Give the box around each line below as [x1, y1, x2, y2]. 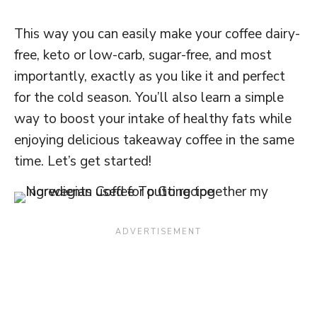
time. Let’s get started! [14, 151, 151, 171]
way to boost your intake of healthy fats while [14, 109, 292, 128]
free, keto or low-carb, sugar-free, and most [14, 45, 272, 64]
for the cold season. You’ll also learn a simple [14, 88, 284, 107]
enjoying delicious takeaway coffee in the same [14, 130, 294, 149]
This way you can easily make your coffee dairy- [14, 24, 300, 43]
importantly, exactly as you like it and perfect [14, 67, 285, 86]
